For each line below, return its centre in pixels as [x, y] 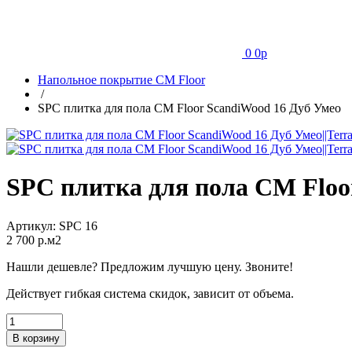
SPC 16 [78, 225]
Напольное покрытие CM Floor [121, 80]
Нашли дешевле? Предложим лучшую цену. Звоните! [151, 266]
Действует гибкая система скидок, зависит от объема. [150, 293]
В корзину [36, 338]
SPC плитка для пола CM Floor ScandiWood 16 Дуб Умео [189, 108]
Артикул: [33, 225]
